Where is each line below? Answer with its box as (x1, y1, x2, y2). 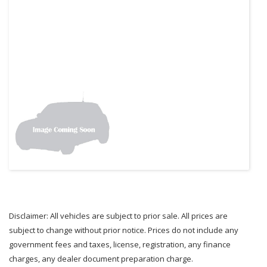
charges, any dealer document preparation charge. (9, 253, 193, 264)
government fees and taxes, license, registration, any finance (9, 239, 231, 250)
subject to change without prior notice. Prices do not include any (9, 225, 238, 235)
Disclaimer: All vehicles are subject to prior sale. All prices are (9, 210, 228, 221)
